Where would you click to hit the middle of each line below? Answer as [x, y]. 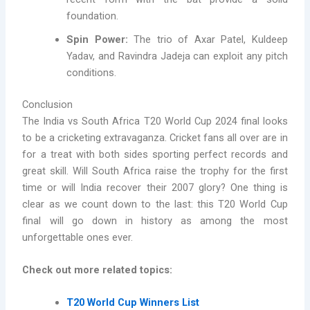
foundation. [93, 16]
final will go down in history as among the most [155, 220]
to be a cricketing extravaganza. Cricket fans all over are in [155, 137]
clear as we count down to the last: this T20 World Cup [155, 204]
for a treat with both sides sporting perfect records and [155, 154]
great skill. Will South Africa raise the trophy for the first [155, 171]
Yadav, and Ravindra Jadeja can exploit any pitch [177, 56]
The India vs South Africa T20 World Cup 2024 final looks [155, 121]
